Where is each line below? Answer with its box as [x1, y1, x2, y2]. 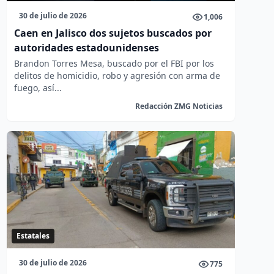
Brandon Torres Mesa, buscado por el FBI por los [13, 57, 214, 69]
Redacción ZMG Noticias [135, 101, 223, 111]
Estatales [16, 231, 50, 241]
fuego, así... [13, 82, 62, 94]
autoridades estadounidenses [13, 41, 159, 54]
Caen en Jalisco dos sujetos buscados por [13, 26, 212, 40]
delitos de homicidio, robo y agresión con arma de [13, 70, 220, 81]
